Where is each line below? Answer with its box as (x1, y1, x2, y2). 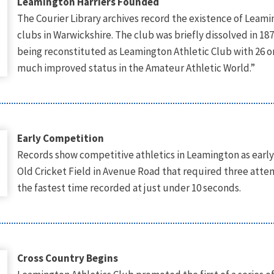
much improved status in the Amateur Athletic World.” (17, 61, 255, 75)
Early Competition (17, 131, 104, 145)
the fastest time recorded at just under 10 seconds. (17, 181, 241, 194)
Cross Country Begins (17, 251, 118, 265)
